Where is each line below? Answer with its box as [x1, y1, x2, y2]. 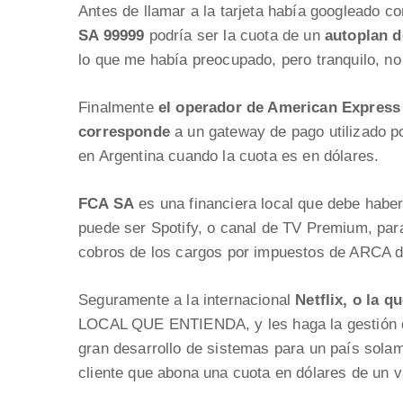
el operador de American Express [153, 99, 401, 117]
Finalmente [78, 99, 154, 117]
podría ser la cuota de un [144, 27, 325, 45]
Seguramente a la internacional [78, 291, 296, 309]
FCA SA [78, 195, 135, 213]
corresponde [78, 123, 175, 141]
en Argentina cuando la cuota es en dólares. [78, 148, 380, 166]
